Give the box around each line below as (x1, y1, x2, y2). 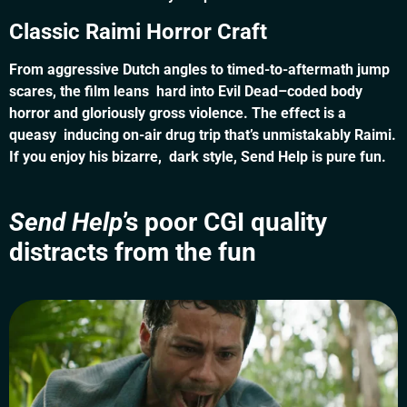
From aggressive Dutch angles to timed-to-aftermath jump (9, 61, 390, 79)
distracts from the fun (9, 236, 256, 267)
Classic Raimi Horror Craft (9, 19, 267, 45)
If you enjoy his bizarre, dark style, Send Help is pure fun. (9, 148, 386, 166)
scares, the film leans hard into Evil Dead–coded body (9, 83, 362, 101)
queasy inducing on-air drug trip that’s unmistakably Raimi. (9, 126, 396, 144)
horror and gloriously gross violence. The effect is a (9, 104, 346, 123)
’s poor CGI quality (123, 206, 327, 237)
